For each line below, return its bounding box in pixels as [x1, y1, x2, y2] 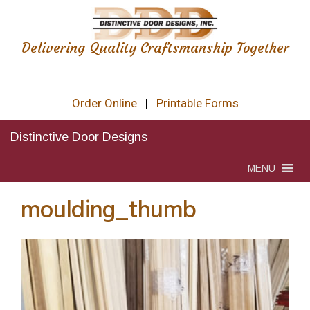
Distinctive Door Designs [10, 130, 147, 144]
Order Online [71, 95, 137, 112]
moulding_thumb [21, 190, 197, 230]
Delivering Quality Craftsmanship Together [21, 39, 289, 56]
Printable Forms [156, 95, 239, 112]
